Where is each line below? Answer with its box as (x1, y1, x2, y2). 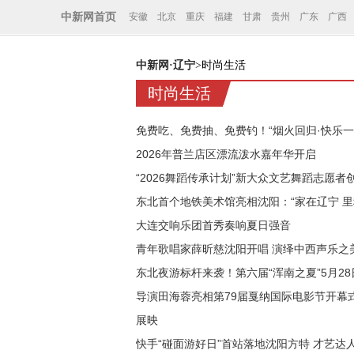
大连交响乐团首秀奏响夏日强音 (136, 219, 291, 232)
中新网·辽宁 (136, 59, 195, 71)
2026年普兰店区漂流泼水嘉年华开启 (136, 148, 316, 160)
